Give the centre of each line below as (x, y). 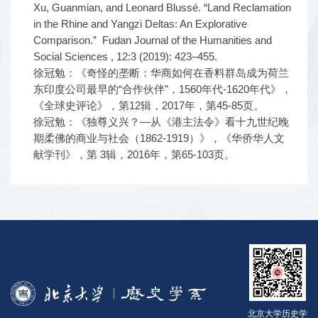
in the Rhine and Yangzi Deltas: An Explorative (140, 24)
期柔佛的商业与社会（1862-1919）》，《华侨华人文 (159, 138)
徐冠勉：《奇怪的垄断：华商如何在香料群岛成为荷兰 (161, 73)
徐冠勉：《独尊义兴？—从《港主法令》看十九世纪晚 (161, 122)
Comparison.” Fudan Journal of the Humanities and (153, 40)
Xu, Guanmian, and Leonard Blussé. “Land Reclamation (162, 7)
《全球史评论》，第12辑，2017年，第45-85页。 (149, 105)
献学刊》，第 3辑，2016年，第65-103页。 (134, 154)
